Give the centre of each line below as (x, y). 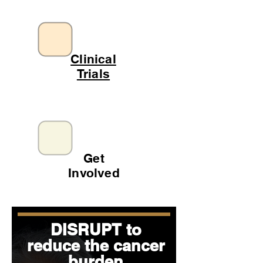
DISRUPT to (96, 230)
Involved (94, 173)
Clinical (93, 59)
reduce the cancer (96, 245)
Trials (93, 74)
